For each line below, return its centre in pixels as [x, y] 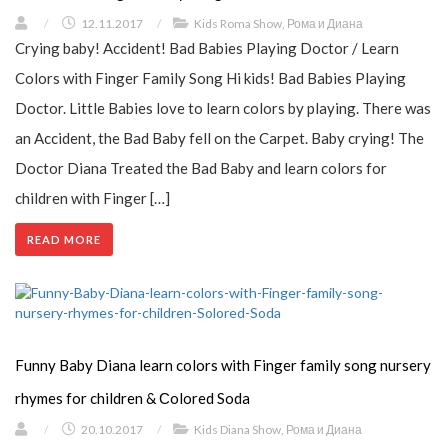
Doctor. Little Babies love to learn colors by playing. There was [223, 107]
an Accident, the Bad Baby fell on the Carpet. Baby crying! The [219, 137]
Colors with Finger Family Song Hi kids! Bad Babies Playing [210, 77]
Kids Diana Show [237, 429]
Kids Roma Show [238, 23]
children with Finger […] [92, 197]
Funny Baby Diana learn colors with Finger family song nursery [223, 364]
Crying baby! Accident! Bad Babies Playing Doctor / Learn [207, 47]
